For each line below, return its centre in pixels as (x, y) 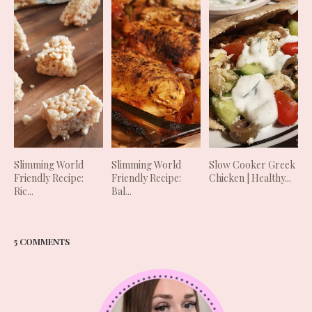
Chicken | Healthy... (250, 178)
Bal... (122, 192)
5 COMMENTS (42, 242)
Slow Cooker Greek (252, 165)
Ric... (24, 192)
